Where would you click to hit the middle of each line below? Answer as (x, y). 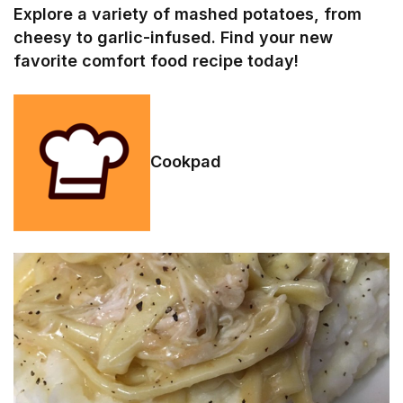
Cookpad (186, 161)
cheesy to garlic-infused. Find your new (174, 37)
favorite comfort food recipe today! (157, 60)
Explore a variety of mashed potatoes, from (188, 13)
